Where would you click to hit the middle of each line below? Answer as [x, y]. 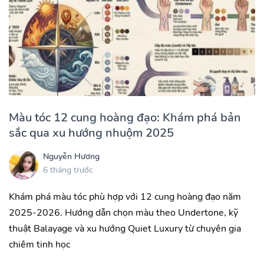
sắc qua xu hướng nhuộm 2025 [91, 133]
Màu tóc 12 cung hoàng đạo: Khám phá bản [125, 117]
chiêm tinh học [39, 244]
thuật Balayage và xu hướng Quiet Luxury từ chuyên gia [125, 228]
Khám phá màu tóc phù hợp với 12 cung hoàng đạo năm [125, 197]
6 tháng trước [68, 170]
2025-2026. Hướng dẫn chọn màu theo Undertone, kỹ [123, 212]
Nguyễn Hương [71, 157]
